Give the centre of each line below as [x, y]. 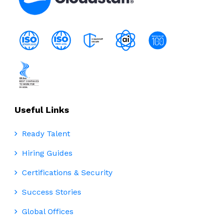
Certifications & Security [66, 173]
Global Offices [46, 212]
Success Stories [50, 192]
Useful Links [42, 110]
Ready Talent [45, 134]
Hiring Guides [46, 153]
